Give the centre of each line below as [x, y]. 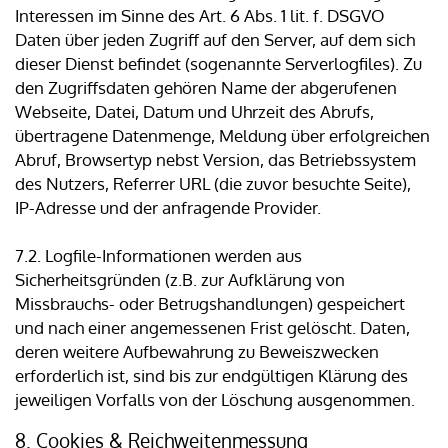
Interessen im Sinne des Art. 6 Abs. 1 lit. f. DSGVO [200, 16]
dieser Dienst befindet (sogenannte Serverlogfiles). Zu [218, 64]
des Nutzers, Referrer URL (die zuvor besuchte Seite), [213, 184]
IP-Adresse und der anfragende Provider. [168, 208]
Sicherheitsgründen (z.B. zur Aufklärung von [180, 280]
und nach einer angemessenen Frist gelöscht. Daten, [212, 328]
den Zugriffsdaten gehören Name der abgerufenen [206, 88]
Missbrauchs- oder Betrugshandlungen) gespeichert [210, 304]
